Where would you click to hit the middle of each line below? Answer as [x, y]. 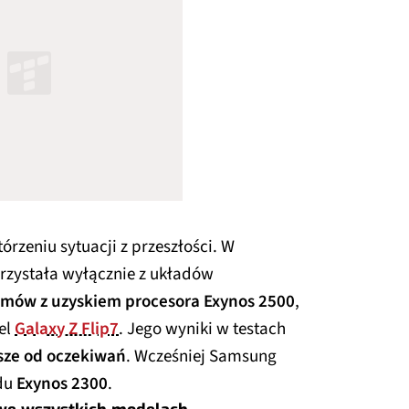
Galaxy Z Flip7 [67, 329]
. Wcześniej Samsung [201, 356]
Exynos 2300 [62, 383]
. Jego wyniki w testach [202, 329]
